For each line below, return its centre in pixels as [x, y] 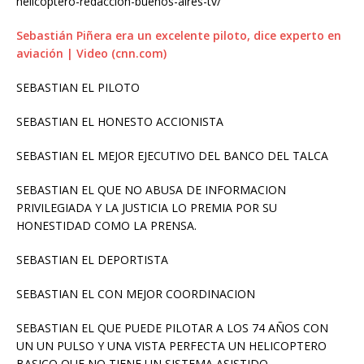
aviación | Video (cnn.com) [91, 54]
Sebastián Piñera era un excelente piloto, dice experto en [179, 36]
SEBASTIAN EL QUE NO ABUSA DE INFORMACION [151, 190]
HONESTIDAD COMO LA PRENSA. [106, 226]
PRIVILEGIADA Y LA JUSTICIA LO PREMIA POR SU [147, 208]
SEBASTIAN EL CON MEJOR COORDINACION [136, 294]
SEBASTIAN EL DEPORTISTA [92, 260]
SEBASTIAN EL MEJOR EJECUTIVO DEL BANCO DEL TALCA [172, 156]
